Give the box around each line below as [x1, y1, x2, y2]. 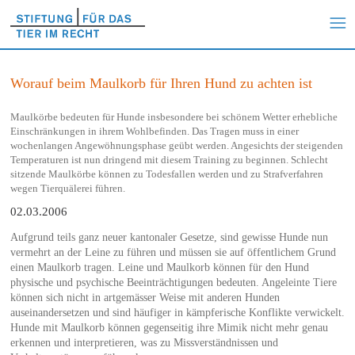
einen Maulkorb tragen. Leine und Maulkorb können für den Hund [10, 261, 309, 273]
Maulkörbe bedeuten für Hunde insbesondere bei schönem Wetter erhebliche [10, 110, 338, 123]
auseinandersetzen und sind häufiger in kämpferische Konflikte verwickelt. [10, 306, 345, 319]
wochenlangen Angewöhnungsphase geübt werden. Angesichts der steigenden [10, 139, 343, 151]
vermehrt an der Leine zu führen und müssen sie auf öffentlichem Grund [10, 246, 336, 258]
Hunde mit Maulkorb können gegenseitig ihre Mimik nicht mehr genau [10, 321, 328, 334]
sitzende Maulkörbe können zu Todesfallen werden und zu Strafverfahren [10, 167, 323, 180]
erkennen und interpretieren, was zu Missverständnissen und [10, 336, 278, 349]
